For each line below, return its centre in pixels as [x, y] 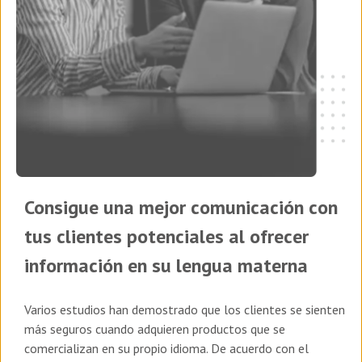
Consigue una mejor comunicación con [181, 208]
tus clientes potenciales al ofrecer [166, 237]
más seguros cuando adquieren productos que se [155, 329]
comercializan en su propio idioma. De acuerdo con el [166, 349]
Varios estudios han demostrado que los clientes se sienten [185, 310]
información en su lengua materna [166, 266]
